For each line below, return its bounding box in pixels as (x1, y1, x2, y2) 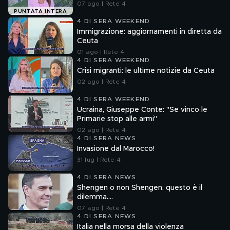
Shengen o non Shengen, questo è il (77, 184, 202, 191)
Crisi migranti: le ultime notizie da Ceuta (77, 67, 215, 74)
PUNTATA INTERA (14, 9, 67, 14)
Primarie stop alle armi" (77, 116, 157, 123)
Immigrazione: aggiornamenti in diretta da (77, 28, 222, 35)
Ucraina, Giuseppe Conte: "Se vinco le (77, 106, 207, 113)
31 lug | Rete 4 (77, 157, 121, 163)
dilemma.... (77, 194, 113, 201)
